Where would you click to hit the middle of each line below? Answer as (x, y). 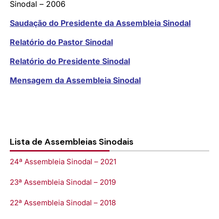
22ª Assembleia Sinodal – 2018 (63, 202)
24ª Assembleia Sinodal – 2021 (63, 161)
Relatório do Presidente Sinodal (70, 61)
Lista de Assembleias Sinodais (72, 142)
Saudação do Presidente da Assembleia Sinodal (100, 23)
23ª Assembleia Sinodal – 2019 (63, 182)
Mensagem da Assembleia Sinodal (75, 80)
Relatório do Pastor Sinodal (61, 42)
